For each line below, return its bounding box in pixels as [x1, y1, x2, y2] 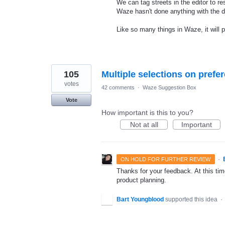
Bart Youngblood [117, 195, 164, 203]
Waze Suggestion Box [143, 84, 196, 91]
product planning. [117, 176, 166, 184]
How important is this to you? [101, 108, 193, 117]
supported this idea [165, 195, 219, 203]
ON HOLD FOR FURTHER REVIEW [121, 156, 211, 163]
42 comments [101, 84, 135, 91]
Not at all [130, 121, 158, 129]
